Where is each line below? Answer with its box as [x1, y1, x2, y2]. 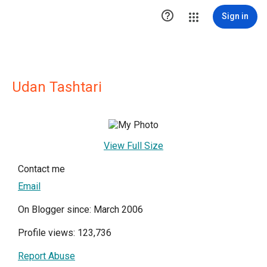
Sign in [222, 11, 249, 21]
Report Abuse [18, 250, 75, 262]
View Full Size [104, 140, 163, 151]
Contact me [18, 163, 65, 175]
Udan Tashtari [12, 79, 102, 95]
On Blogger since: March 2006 [18, 204, 143, 215]
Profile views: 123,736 [18, 227, 111, 238]
